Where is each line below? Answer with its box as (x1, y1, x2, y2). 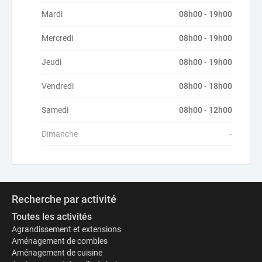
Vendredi (42, 81, 74, 91)
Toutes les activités (12, 211, 92, 222)
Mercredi (42, 33, 73, 43)
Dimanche (42, 129, 78, 139)
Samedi (42, 105, 68, 115)
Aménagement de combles (12, 236, 108, 246)
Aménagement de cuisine (12, 248, 102, 257)
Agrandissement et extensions (12, 225, 121, 234)
